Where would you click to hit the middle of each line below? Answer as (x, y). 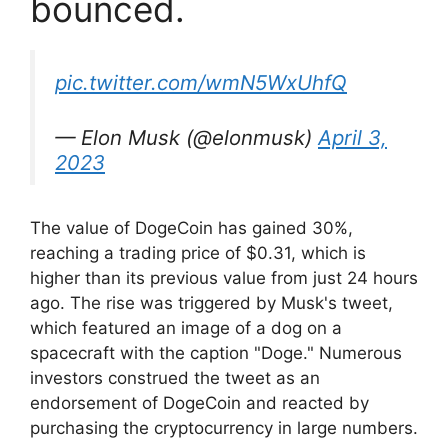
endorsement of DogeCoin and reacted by (199, 402)
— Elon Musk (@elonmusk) (186, 138)
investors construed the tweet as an (175, 377)
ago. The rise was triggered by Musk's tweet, (211, 302)
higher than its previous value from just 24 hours (224, 277)
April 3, (352, 138)
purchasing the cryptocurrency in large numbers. (224, 427)
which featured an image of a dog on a (186, 327)
